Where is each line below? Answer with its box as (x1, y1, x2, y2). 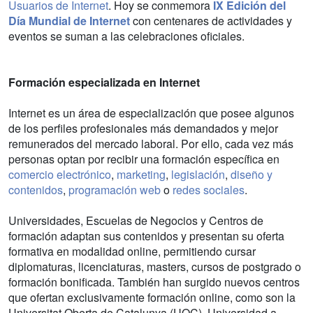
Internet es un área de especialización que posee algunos (8, 104, 294, 121)
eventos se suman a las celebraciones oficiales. (8, 27, 245, 44)
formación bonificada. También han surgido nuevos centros (8, 273, 300, 290)
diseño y (231, 166, 272, 182)
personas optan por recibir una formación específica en (8, 150, 279, 167)
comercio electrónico (8, 166, 111, 182)
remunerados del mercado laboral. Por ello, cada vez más (8, 135, 293, 152)
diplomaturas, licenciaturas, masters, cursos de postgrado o (8, 258, 301, 275)
